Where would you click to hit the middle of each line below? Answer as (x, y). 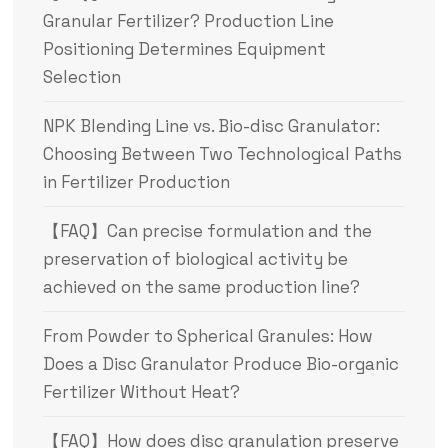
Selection (81, 76)
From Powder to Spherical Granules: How (207, 335)
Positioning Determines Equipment (184, 48)
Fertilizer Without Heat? (141, 391)
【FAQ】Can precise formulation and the (207, 230)
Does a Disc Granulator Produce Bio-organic (220, 363)
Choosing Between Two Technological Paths (222, 153)
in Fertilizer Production (136, 181)
